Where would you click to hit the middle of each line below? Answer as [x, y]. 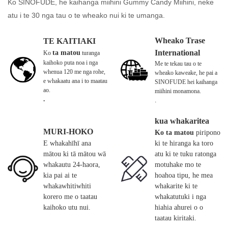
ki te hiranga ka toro [184, 143]
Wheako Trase [180, 40]
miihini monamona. [178, 91]
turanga [90, 53]
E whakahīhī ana [67, 143]
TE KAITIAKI [69, 41]
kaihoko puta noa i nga [70, 63]
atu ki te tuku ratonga [186, 154]
